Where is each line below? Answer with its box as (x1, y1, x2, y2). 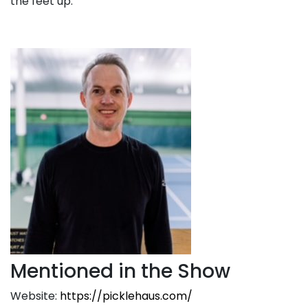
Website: (10, 288, 60, 304)
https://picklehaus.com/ (60, 288, 192, 304)
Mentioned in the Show (10, 258, 230, 285)
